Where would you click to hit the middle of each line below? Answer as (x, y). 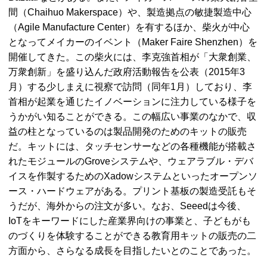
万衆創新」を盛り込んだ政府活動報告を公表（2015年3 (127, 72)
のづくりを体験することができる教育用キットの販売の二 (132, 236)
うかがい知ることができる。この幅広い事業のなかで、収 (132, 117)
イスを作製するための (56, 176)
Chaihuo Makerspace (73, 12)
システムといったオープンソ (195, 176)
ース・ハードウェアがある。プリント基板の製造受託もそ (132, 191)
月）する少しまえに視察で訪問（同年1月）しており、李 (130, 87)
